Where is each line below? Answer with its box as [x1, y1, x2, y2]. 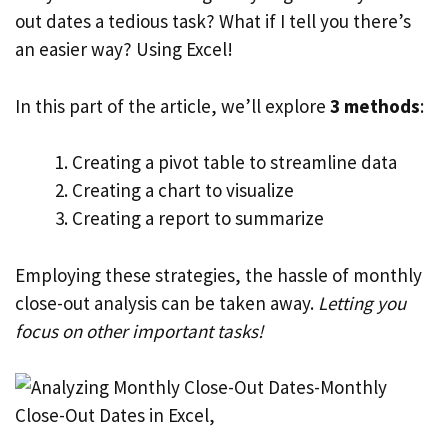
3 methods [330, 93, 420, 118]
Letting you [318, 290, 406, 315]
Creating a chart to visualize [72, 178, 294, 202]
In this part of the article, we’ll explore [15, 93, 330, 118]
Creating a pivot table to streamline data [72, 150, 397, 174]
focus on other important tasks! [15, 318, 263, 343]
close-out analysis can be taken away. [15, 290, 318, 315]
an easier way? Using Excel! [15, 37, 233, 61]
